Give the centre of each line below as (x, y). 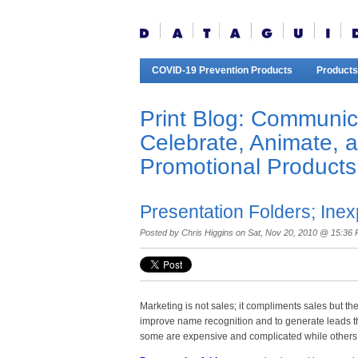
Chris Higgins (207, 233)
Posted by (159, 233)
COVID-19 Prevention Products (222, 70)
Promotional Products (248, 167)
